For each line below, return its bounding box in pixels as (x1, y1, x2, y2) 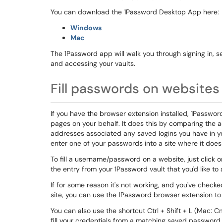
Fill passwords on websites (51, 80, 220, 97)
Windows (70, 23, 102, 32)
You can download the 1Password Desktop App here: (51, 7, 221, 16)
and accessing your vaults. (51, 59, 137, 68)
